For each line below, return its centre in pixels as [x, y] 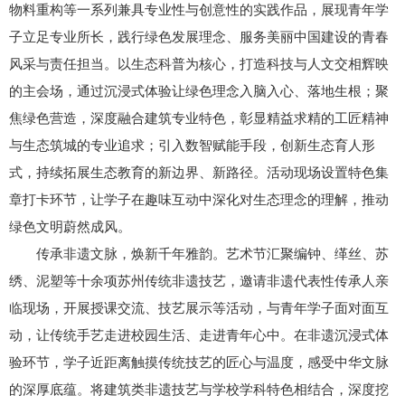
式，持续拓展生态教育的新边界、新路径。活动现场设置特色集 [199, 172]
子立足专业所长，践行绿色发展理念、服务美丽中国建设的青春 [199, 37]
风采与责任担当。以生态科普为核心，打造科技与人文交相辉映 [199, 64]
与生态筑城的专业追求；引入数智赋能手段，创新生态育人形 [192, 145]
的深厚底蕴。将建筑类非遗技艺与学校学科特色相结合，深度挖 [199, 389]
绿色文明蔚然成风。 [70, 226]
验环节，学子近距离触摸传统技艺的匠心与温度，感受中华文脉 [199, 362]
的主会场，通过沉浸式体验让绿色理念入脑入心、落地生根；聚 [199, 91]
